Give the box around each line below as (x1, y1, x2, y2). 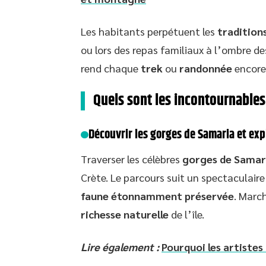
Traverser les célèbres (81, 152, 182, 166)
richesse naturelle (81, 207, 169, 221)
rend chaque (81, 61, 141, 75)
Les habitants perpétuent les (81, 24, 217, 38)
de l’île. (169, 207, 204, 221)
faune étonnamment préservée (81, 189, 234, 202)
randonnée (179, 61, 232, 75)
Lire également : (81, 240, 159, 254)
